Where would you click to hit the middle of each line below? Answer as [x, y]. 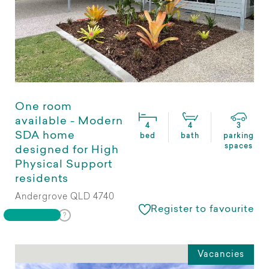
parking [239, 137]
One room [44, 108]
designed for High [67, 151]
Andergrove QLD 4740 [65, 198]
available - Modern [69, 122]
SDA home [45, 137]
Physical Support [64, 165]
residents [42, 180]
